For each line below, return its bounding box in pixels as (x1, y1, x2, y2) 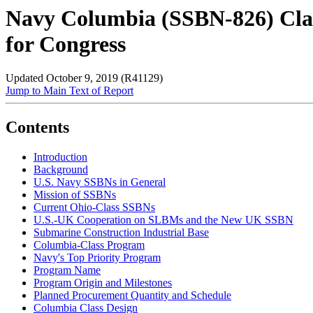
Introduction (34, 151, 87, 163)
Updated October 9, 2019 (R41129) (6, 72, 163, 85)
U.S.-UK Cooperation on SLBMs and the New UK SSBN (34, 214, 293, 226)
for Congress (6, 31, 126, 57)
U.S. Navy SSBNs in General (34, 176, 166, 189)
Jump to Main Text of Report (6, 85, 133, 97)
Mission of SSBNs (34, 189, 116, 201)
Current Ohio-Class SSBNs (34, 201, 155, 214)
